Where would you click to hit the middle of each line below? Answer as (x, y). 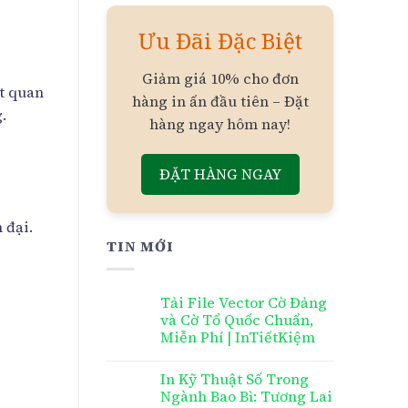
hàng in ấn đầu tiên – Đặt (220, 102)
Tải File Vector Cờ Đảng (244, 302)
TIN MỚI (140, 246)
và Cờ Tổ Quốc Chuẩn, (237, 320)
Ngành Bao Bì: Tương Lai (246, 396)
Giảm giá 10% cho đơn (220, 79)
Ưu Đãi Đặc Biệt (220, 41)
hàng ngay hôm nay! (220, 124)
